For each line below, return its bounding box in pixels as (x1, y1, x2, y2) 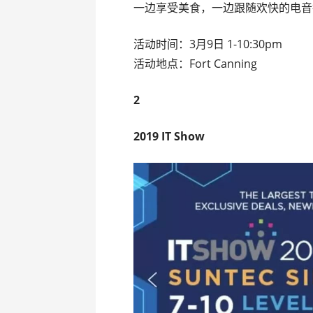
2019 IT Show (133, 128, 205, 144)
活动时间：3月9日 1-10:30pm (133, 36, 283, 52)
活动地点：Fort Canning (133, 55, 258, 71)
